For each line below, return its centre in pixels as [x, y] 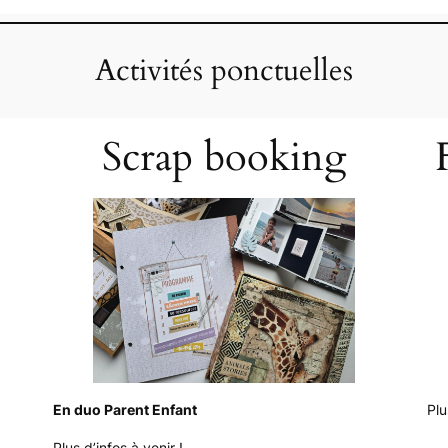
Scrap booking [223, 158]
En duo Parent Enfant [125, 410]
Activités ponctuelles [224, 70]
